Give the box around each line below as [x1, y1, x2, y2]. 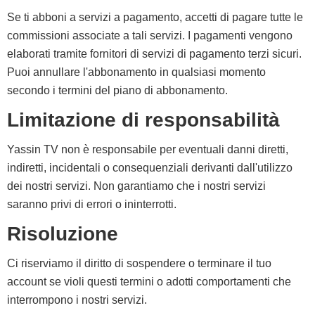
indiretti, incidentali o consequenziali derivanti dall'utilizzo [7, 162, 292, 174]
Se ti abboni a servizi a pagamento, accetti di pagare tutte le [7, 11, 303, 23]
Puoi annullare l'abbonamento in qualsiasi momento [7, 66, 266, 78]
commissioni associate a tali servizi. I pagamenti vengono [7, 30, 292, 41]
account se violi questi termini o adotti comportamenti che [7, 276, 291, 288]
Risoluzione [7, 223, 118, 245]
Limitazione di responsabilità [7, 109, 280, 131]
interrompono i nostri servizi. [7, 294, 147, 306]
